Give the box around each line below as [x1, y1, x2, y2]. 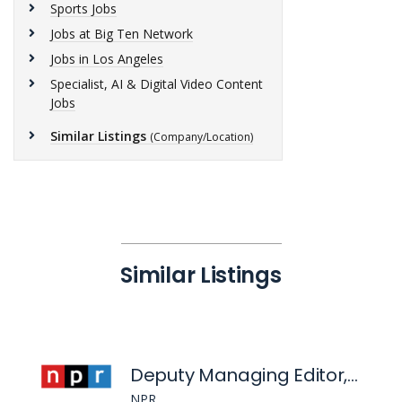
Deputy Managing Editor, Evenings [347, 363, 359, 388]
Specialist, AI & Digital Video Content [50, 75, 263, 92]
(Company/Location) [150, 129, 253, 144]
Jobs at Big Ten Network [50, 25, 193, 42]
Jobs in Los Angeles [50, 50, 163, 67]
